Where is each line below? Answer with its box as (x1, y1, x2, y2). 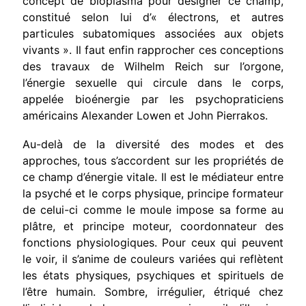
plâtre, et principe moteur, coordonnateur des (23, 219, 283, 233)
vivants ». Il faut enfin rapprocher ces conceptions (23, 42, 283, 57)
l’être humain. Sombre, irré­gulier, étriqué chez (23, 284, 283, 298)
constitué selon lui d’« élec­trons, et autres (23, 10, 283, 24)
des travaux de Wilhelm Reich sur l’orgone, (23, 59, 283, 73)
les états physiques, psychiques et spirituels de (23, 268, 283, 282)
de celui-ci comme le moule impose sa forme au (23, 202, 283, 217)
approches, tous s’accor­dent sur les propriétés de (23, 153, 283, 167)
